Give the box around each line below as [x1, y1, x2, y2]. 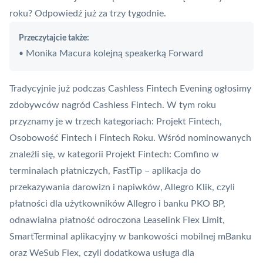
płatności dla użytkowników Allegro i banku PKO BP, [9, 199, 225, 209]
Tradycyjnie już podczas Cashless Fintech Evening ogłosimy [9, 84, 251, 94]
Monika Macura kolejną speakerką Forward [23, 49, 203, 59]
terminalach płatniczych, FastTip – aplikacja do [9, 166, 201, 176]
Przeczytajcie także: [19, 34, 89, 43]
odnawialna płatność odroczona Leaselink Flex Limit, [9, 215, 225, 225]
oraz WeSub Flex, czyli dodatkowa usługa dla [9, 248, 194, 258]
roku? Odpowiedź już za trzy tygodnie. [9, 9, 166, 19]
